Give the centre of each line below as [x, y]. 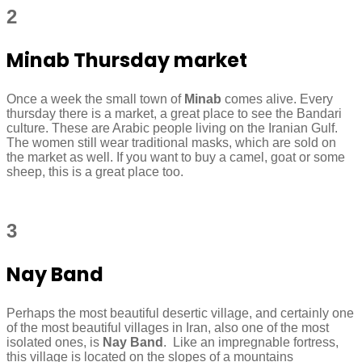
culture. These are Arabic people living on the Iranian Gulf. [172, 128]
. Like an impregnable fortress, [251, 343]
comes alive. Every [277, 99]
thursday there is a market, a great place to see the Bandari [174, 114]
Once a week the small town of [95, 99]
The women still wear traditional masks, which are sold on [171, 143]
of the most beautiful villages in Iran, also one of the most [168, 328]
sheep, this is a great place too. [95, 172]
